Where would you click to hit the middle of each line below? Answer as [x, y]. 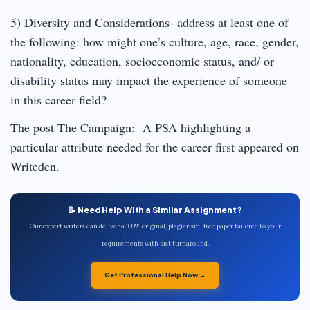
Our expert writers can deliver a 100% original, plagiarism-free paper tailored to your [155, 226]
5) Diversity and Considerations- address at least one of [149, 22]
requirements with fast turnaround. [155, 243]
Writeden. [35, 166]
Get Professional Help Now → [155, 274]
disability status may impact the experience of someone [149, 80]
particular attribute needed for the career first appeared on [155, 146]
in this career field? [58, 99]
